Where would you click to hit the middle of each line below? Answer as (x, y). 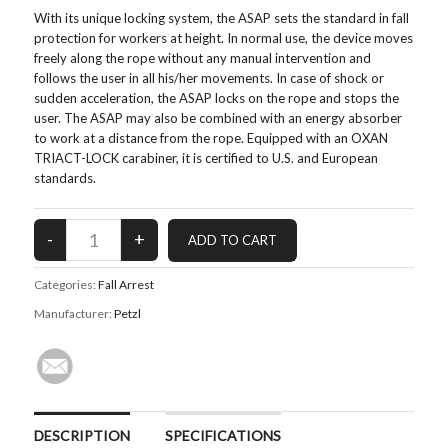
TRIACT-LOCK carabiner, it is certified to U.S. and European (205, 157)
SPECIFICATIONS (222, 435)
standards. (64, 177)
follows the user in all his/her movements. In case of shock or (208, 77)
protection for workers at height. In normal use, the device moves (223, 37)
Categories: (65, 284)
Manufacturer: (73, 313)
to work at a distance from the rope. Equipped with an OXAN (210, 137)
